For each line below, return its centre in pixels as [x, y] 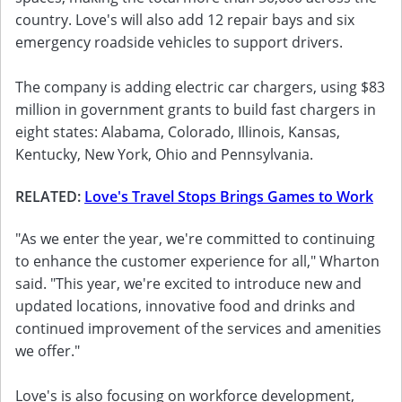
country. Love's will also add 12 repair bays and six [185, 20]
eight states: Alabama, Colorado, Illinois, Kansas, [178, 132]
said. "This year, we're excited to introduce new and [188, 284]
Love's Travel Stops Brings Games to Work [229, 197]
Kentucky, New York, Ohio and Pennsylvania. [164, 154]
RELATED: [50, 197]
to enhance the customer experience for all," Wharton [197, 261]
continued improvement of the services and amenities [198, 328]
